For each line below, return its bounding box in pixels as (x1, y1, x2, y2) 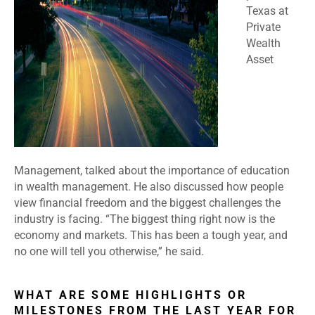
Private (246, 20, 281, 34)
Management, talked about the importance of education (14, 164, 290, 178)
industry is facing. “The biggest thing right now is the (14, 212, 275, 226)
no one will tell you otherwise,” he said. (14, 245, 204, 259)
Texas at (246, 4, 288, 18)
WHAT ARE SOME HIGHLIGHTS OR (14, 288, 247, 302)
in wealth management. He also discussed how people (14, 180, 283, 194)
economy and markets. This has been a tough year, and (14, 229, 288, 243)
